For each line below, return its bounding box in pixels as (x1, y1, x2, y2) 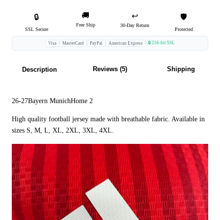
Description (22, 66, 57, 74)
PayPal (90, 41, 103, 46)
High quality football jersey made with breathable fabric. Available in (12, 115, 205, 123)
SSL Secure (25, 27, 48, 32)
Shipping (166, 65, 195, 73)
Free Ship (76, 22, 95, 28)
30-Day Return (120, 23, 149, 28)
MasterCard (62, 41, 84, 46)
